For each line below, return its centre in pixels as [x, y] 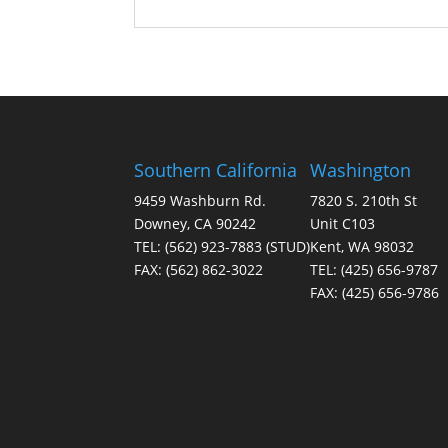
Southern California [216, 169]
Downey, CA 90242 [195, 223]
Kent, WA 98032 [362, 246]
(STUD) [286, 246]
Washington [361, 169]
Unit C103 [343, 223]
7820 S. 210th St [364, 200]
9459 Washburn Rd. [200, 200]
